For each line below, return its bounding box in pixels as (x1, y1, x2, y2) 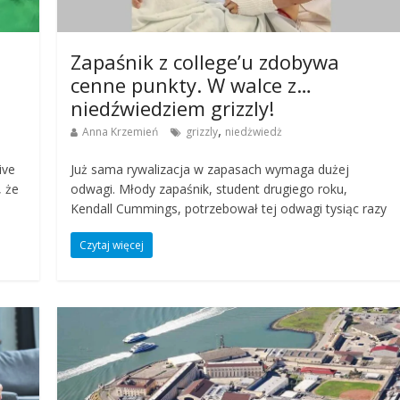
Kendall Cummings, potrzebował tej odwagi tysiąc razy (71, 199, 387, 217)
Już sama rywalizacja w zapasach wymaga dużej (71, 160, 350, 178)
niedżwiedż (225, 123, 283, 139)
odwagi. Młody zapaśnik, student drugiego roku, (71, 179, 348, 197)
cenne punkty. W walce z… (71, 71, 312, 98)
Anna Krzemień (82, 123, 159, 139)
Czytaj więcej (79, 237, 145, 253)
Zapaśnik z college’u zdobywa (71, 47, 340, 75)
